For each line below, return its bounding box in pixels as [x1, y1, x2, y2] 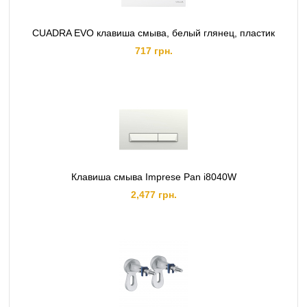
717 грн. [134, 45, 173, 56]
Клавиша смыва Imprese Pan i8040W [71, 171, 236, 182]
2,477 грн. [130, 189, 177, 200]
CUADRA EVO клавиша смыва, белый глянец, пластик [32, 27, 275, 38]
